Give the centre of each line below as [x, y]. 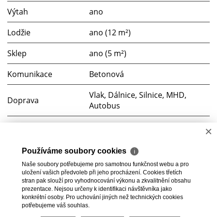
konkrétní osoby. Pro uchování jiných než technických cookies [102, 197]
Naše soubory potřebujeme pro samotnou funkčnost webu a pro [105, 164]
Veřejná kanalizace [123, 168]
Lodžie [19, 32]
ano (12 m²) [110, 32]
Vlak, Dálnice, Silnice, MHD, [138, 95]
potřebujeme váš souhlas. [56, 205]
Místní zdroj [110, 126]
